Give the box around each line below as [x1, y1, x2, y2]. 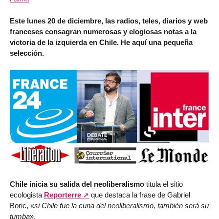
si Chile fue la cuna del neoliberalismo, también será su [34, 201, 209, 210]
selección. [10, 48, 44, 57]
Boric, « [10, 201, 34, 210]
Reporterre [44, 191, 81, 199]
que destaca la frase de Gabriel [89, 191, 190, 199]
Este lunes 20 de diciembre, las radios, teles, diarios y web [10, 16, 208, 25]
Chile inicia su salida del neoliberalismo [10, 180, 144, 189]
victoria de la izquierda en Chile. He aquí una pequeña [10, 38, 193, 46]
